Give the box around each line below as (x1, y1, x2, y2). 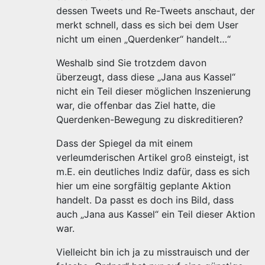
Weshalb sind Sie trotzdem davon (56, 57, 206, 69)
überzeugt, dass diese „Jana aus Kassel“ (56, 71, 235, 83)
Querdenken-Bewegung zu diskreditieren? (56, 114, 243, 125)
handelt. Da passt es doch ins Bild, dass (56, 194, 234, 206)
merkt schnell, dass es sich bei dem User (56, 19, 238, 31)
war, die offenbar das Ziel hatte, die (56, 99, 215, 111)
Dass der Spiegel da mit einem (56, 137, 193, 149)
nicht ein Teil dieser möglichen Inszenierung (56, 85, 251, 97)
